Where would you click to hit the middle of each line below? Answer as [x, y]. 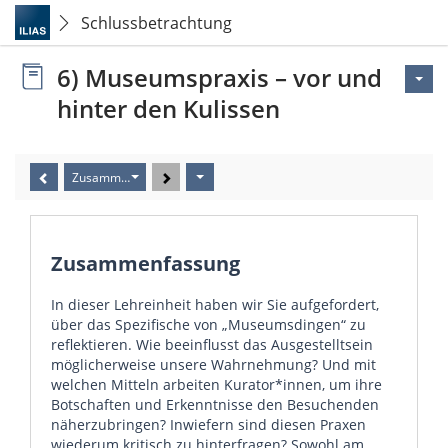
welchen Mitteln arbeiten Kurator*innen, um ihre [216, 384]
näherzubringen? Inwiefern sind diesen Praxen [208, 424]
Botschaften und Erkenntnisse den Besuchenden [215, 404]
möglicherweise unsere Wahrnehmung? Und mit [213, 364]
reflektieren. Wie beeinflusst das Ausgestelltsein [212, 344]
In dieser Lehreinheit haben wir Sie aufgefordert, [215, 304]
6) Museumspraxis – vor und [219, 77]
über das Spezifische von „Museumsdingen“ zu [208, 324]
